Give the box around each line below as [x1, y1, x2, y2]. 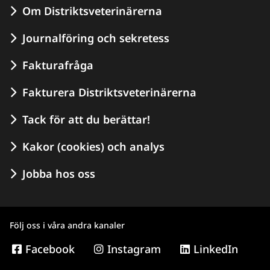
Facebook [25, 241, 75, 256]
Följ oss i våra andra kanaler [10, 219, 125, 231]
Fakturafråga [22, 57, 93, 72]
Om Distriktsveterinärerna [22, 3, 162, 18]
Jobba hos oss [22, 166, 95, 181]
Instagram [107, 241, 161, 256]
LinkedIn [193, 241, 238, 256]
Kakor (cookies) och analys [22, 139, 165, 154]
